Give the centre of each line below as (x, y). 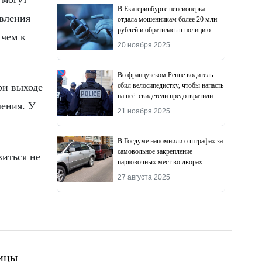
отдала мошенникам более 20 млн (168, 19)
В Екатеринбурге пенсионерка (162, 9)
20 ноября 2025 (144, 45)
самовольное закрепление (155, 151)
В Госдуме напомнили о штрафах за (170, 141)
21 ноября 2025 (144, 111)
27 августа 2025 (144, 177)
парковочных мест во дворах (160, 162)
